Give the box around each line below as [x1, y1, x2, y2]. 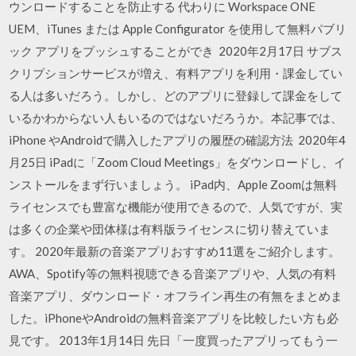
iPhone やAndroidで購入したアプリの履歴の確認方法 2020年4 [9, 132, 346, 147]
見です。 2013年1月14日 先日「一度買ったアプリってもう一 [9, 332, 339, 347]
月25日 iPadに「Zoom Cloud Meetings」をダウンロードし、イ [9, 154, 346, 169]
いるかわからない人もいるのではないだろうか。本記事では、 [9, 110, 343, 125]
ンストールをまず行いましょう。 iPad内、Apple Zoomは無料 [9, 176, 338, 192]
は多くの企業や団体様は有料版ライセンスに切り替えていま [9, 221, 331, 236]
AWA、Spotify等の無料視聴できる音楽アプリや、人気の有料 [9, 265, 337, 281]
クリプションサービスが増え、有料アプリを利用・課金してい [9, 65, 343, 80]
